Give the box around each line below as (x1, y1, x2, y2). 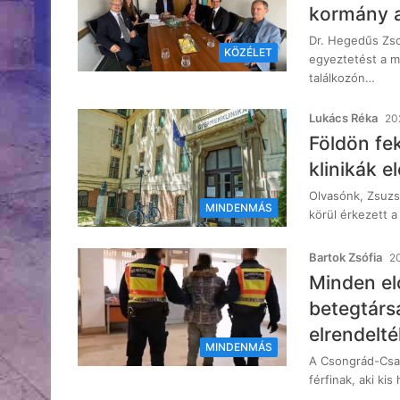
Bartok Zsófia (309, 250, 382, 265)
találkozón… (309, 71, 375, 86)
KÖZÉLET (224, 46, 272, 60)
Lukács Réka (309, 111, 378, 126)
